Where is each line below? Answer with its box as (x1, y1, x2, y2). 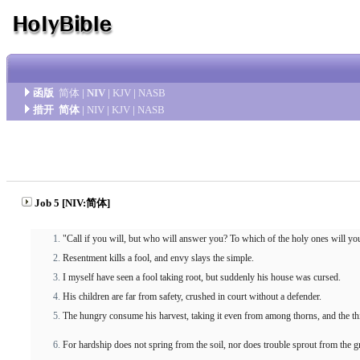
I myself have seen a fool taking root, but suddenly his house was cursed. (63, 272, 341, 283)
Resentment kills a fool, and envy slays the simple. (63, 252, 254, 264)
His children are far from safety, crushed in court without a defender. (63, 291, 321, 302)
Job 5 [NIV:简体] (35, 197, 110, 209)
